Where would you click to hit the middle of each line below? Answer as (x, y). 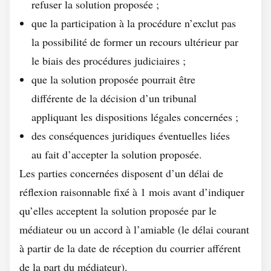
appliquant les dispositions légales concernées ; (135, 117)
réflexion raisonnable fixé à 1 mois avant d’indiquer (132, 192)
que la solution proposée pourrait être (113, 79)
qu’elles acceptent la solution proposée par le (118, 211)
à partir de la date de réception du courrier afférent (130, 248)
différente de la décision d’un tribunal (114, 98)
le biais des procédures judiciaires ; (109, 60)
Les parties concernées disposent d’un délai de (121, 173)
